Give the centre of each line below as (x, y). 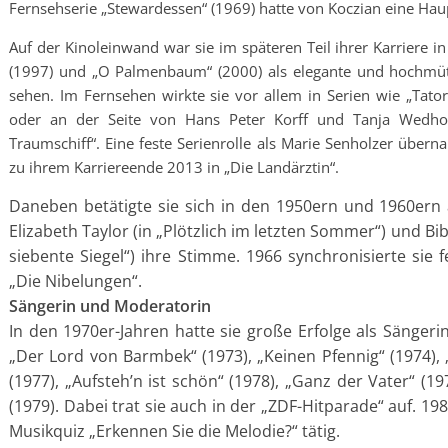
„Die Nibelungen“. (75, 281)
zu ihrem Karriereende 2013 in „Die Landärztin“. (174, 167)
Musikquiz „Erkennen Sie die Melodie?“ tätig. (174, 431)
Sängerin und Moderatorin (110, 306)
